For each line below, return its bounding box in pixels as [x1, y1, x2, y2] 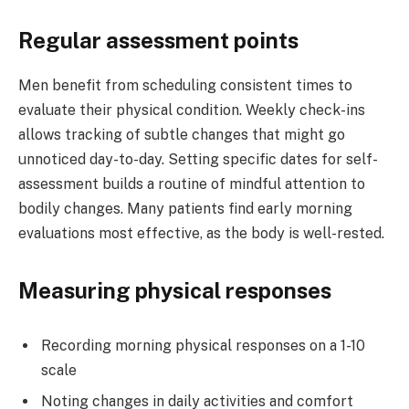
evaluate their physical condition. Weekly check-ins [18, 100, 365, 119]
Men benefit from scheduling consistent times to [18, 76, 352, 94]
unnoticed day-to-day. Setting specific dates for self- [18, 150, 378, 168]
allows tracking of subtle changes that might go [18, 125, 345, 143]
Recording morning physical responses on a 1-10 [41, 336, 365, 354]
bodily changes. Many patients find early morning [18, 199, 352, 217]
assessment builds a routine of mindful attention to [18, 174, 365, 193]
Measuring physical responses [18, 278, 331, 304]
